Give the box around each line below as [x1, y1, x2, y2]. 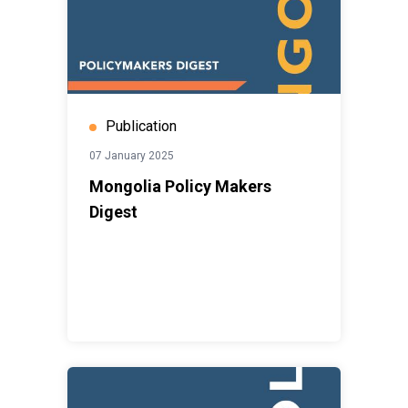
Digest [89, 202, 138, 222]
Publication [106, 117, 177, 136]
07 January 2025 [89, 149, 174, 163]
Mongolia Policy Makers [89, 177, 271, 197]
